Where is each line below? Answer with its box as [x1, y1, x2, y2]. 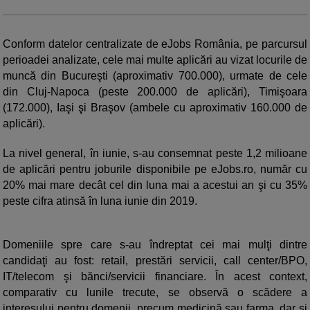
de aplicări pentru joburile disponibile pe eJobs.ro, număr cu [3, 163, 307, 176]
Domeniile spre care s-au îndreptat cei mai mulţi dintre [3, 239, 307, 251]
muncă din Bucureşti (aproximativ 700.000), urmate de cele [3, 70, 307, 82]
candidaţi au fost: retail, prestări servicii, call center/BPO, [3, 255, 307, 267]
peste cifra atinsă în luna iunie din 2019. [3, 195, 197, 208]
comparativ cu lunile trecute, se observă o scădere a [3, 286, 307, 299]
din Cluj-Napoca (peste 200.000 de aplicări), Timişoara [3, 86, 307, 98]
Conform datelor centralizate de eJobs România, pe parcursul [3, 38, 307, 51]
